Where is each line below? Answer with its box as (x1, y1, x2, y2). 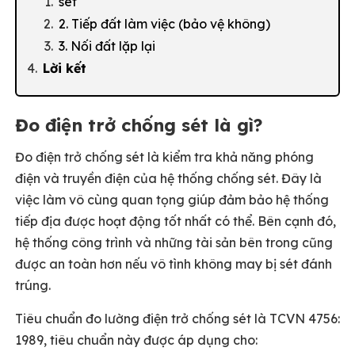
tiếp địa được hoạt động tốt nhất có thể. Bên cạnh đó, (15, 213, 336, 229)
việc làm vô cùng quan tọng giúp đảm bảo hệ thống (15, 192, 329, 208)
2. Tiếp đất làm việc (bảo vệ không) (59, 16, 270, 32)
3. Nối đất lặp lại (59, 38, 155, 54)
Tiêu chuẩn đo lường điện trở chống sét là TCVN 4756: (15, 311, 340, 326)
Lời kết (43, 60, 86, 76)
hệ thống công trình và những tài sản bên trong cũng (15, 235, 333, 250)
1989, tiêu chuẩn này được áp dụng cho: (15, 332, 258, 348)
